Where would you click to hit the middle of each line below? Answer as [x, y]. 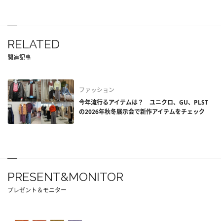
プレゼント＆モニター [37, 190]
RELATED [34, 44]
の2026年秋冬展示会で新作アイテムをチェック [142, 111]
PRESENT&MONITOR [65, 177]
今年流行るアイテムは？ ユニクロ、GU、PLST [144, 102]
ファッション [97, 90]
